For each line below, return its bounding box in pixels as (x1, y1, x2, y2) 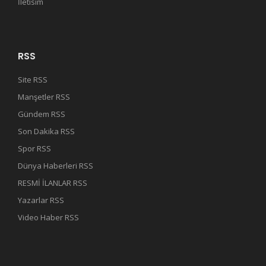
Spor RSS (18, 142, 51, 154)
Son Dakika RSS (18, 125, 75, 137)
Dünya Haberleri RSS (18, 160, 93, 171)
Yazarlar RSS (18, 194, 64, 205)
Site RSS (18, 74, 47, 85)
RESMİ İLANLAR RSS (18, 177, 87, 188)
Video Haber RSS (18, 211, 79, 223)
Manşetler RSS (18, 91, 70, 102)
